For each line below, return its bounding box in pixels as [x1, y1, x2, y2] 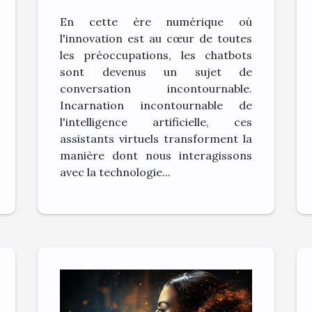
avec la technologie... [60, 165, 171, 180]
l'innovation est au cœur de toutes [60, 31, 252, 46]
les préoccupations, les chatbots [60, 48, 252, 63]
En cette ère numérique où [60, 15, 252, 29]
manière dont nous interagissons [60, 148, 252, 163]
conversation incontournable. [60, 81, 252, 96]
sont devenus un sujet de [60, 65, 252, 79]
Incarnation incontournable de [60, 98, 252, 113]
